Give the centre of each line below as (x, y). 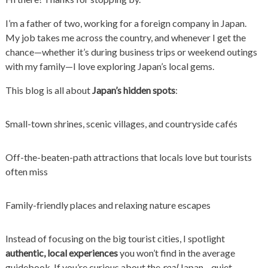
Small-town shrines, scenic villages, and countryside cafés (121, 124)
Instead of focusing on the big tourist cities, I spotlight (115, 239)
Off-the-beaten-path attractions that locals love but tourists (128, 157)
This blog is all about (48, 90)
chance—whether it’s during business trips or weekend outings (131, 52)
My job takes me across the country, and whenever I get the (125, 38)
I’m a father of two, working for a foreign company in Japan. (126, 23)
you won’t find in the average (176, 253)
